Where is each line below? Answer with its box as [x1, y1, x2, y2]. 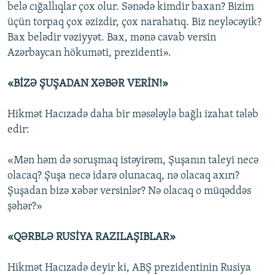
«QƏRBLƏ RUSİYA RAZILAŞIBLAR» [7, 231, 176, 244]
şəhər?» [7, 201, 42, 213]
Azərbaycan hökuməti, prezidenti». [7, 47, 171, 60]
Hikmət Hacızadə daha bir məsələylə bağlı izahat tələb [7, 109, 258, 121]
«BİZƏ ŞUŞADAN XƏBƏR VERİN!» [7, 78, 168, 90]
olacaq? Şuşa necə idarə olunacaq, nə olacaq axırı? [7, 170, 239, 182]
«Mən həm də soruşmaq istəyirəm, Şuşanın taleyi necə [7, 155, 258, 167]
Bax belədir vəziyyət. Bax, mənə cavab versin [7, 32, 216, 44]
